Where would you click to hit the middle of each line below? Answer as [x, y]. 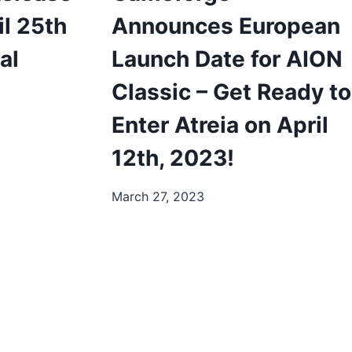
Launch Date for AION [227, 59]
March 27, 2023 [158, 196]
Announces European [226, 26]
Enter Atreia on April [220, 125]
